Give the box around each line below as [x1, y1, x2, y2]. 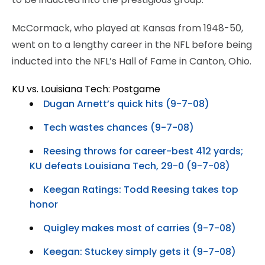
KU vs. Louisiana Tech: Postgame [12, 82, 160, 96]
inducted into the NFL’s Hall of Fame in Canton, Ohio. [12, 54, 251, 68]
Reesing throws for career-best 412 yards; [43, 144, 243, 158]
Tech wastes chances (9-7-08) [43, 120, 194, 134]
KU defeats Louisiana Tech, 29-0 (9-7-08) [30, 159, 230, 173]
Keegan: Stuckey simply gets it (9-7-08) [43, 244, 236, 258]
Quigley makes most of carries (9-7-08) [43, 221, 236, 235]
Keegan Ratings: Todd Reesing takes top [43, 182, 238, 196]
